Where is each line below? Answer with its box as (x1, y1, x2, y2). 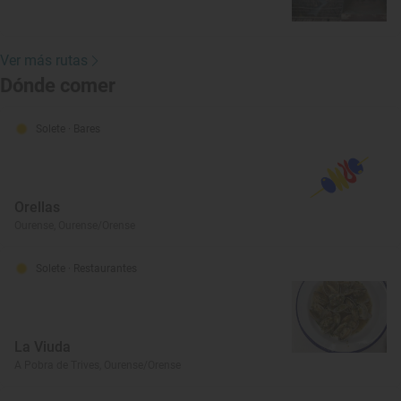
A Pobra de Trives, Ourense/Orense (14, 359, 181, 371)
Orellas (14, 199, 60, 216)
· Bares (68, 123, 100, 135)
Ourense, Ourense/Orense (14, 219, 135, 232)
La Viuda (14, 338, 71, 355)
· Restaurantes (68, 262, 137, 275)
